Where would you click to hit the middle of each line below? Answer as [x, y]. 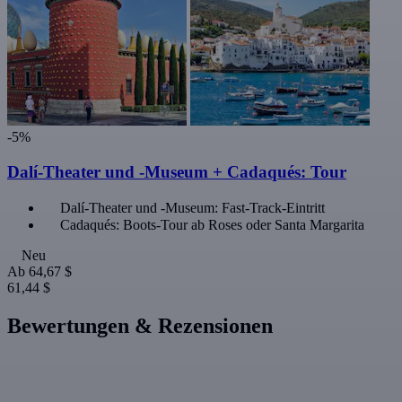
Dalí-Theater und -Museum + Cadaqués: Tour [177, 171]
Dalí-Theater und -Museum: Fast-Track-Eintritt [192, 207]
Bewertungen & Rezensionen [140, 325]
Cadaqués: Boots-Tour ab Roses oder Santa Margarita [212, 224]
